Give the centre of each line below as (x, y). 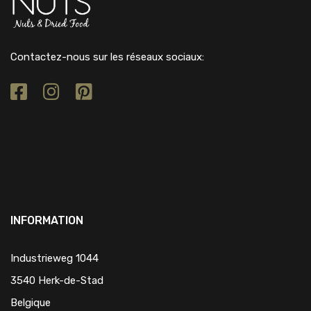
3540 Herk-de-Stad (57, 281)
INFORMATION (47, 221)
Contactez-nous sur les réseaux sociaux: (107, 57)
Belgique (31, 303)
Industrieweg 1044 (54, 259)
